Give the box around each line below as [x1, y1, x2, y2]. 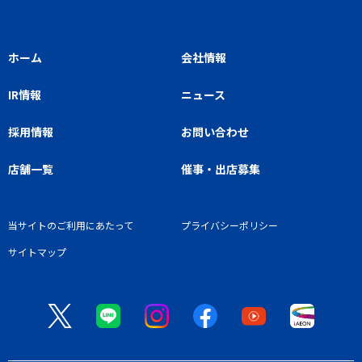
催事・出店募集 [181, 161, 260, 178]
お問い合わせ [181, 124, 249, 141]
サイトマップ [8, 245, 66, 259]
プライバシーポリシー [181, 218, 278, 233]
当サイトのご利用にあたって [8, 218, 133, 233]
